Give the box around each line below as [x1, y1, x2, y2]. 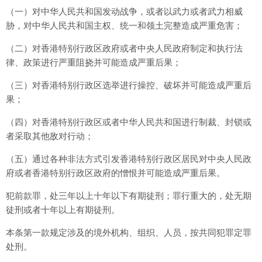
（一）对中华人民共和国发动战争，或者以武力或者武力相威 [6, 6, 243, 16]
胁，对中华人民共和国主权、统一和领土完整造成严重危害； [6, 20, 243, 30]
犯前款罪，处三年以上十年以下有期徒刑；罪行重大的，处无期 [6, 191, 251, 201]
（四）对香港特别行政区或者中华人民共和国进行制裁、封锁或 [6, 117, 251, 127]
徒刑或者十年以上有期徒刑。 [6, 205, 120, 215]
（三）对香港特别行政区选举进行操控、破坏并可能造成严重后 [6, 80, 251, 90]
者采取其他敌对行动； [6, 131, 94, 141]
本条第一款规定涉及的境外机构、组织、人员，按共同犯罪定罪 [6, 227, 251, 237]
